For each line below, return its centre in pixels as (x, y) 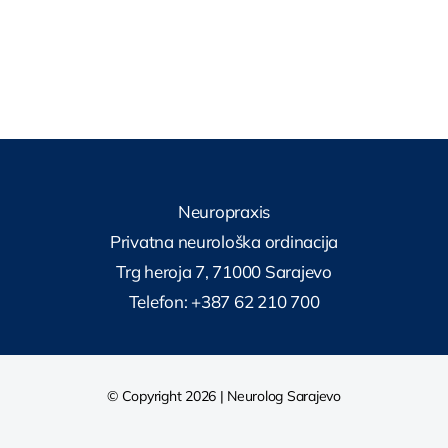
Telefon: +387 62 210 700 (224, 302)
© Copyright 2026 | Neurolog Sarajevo (224, 396)
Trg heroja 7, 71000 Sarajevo (224, 272)
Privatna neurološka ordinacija (224, 242)
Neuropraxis (224, 212)
